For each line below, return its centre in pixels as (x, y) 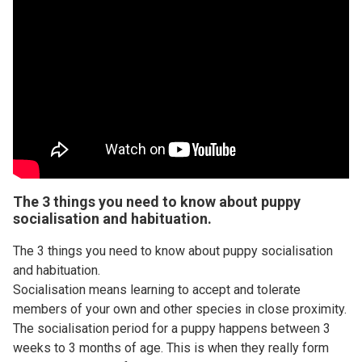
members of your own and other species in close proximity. (180, 309)
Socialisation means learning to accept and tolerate (157, 289)
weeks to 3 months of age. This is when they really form (171, 347)
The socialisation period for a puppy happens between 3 (172, 328)
